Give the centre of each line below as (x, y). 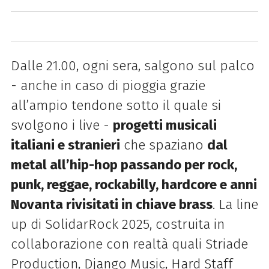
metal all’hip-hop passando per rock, (124, 165)
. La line (235, 205)
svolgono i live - (62, 125)
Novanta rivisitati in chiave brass (111, 205)
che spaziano (163, 145)
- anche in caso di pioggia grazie (108, 86)
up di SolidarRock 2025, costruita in (117, 225)
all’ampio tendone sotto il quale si (116, 106)
